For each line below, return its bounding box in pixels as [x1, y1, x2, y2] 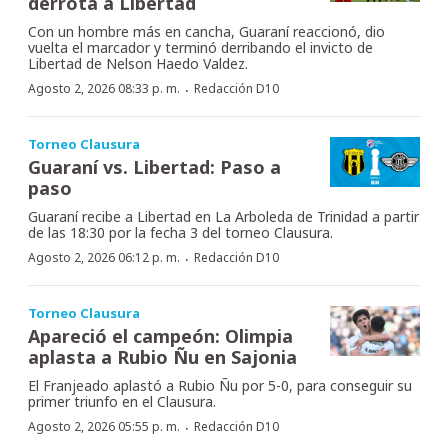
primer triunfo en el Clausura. [28, 391, 216, 411]
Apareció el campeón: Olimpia [28, 323, 293, 348]
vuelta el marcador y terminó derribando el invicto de [28, 37, 373, 57]
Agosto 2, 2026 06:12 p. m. [28, 248, 180, 266]
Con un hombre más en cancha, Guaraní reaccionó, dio [28, 21, 385, 41]
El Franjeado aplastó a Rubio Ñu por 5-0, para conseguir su [28, 375, 412, 395]
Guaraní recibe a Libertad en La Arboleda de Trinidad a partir [28, 206, 419, 226]
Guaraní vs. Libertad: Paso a [28, 154, 281, 179]
